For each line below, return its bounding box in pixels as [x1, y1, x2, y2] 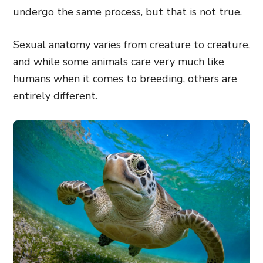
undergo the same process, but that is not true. [13, 5, 242, 19]
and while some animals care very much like [13, 55, 224, 69]
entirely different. [13, 89, 97, 103]
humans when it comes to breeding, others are [13, 72, 237, 86]
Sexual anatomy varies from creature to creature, [13, 38, 250, 52]
